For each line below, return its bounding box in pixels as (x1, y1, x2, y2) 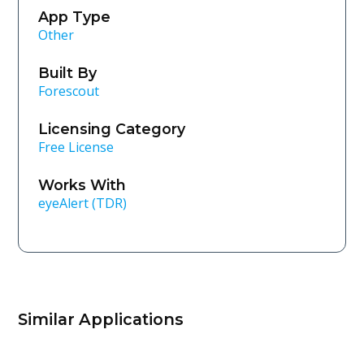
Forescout (38, 82, 100, 101)
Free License (38, 138, 115, 157)
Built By (38, 64, 97, 82)
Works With (38, 176, 127, 194)
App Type (38, 8, 111, 26)
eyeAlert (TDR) (38, 194, 128, 213)
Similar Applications (18, 310, 184, 330)
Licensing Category (38, 120, 186, 138)
